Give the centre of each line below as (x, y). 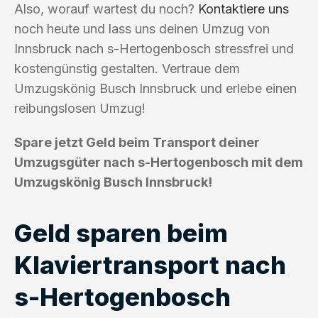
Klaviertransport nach (150, 264)
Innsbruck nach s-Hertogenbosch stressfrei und (154, 48)
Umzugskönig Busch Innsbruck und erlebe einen (155, 88)
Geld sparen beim (121, 232)
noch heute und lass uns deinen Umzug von (142, 28)
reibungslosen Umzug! (80, 108)
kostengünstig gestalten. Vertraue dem (127, 68)
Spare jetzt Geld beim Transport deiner (137, 142)
